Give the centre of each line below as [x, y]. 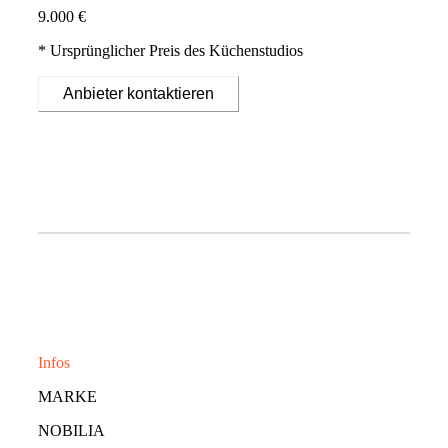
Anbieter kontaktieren [138, 93]
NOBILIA [71, 430]
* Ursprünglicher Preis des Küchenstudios [170, 50]
